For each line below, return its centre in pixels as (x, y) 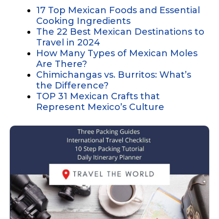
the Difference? (72, 85)
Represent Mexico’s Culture (100, 107)
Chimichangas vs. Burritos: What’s (114, 75)
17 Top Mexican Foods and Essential (118, 10)
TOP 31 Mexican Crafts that (98, 96)
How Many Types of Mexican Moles (117, 53)
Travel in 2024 (68, 42)
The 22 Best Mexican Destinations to (120, 32)
